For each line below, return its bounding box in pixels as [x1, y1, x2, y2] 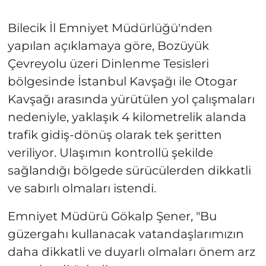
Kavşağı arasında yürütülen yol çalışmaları [7, 92, 255, 107]
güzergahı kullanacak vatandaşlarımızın [7, 227, 244, 242]
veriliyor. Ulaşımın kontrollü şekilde [7, 145, 213, 160]
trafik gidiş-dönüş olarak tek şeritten [7, 128, 222, 142]
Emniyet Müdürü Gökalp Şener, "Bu [7, 209, 217, 224]
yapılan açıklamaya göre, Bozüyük [7, 39, 209, 53]
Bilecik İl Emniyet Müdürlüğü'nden [7, 21, 213, 36]
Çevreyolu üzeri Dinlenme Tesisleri [7, 56, 209, 71]
